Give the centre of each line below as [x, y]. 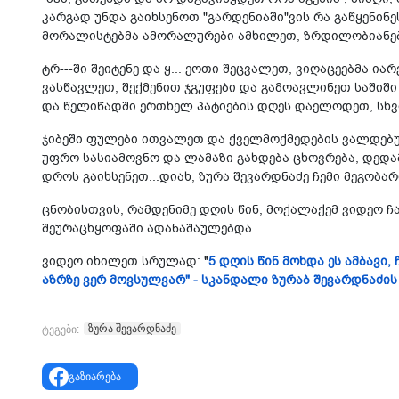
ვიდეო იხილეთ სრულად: [123, 261]
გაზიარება [94, 376]
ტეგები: [61, 329]
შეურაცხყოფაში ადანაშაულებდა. [149, 228]
